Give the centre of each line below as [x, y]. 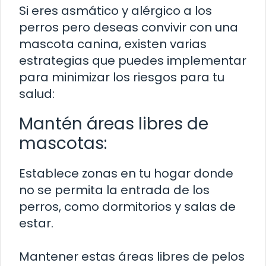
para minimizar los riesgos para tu [122, 77]
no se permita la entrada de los [114, 190]
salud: [37, 94]
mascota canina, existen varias [113, 44]
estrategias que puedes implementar [133, 60]
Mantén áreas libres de [114, 123]
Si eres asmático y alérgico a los [115, 10]
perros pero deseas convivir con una [129, 27]
